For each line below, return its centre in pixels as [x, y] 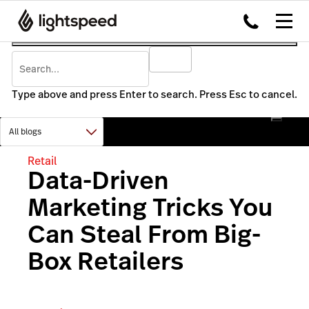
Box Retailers [106, 261]
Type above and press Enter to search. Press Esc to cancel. [154, 94]
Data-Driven [98, 180]
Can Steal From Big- [144, 234]
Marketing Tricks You [150, 207]
